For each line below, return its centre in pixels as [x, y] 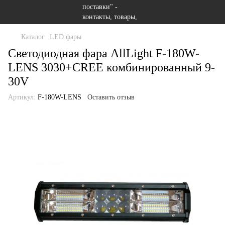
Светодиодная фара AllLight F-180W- [104, 53]
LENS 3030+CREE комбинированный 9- [111, 67]
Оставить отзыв [111, 97]
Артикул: [22, 97]
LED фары [66, 37]
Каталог [33, 37]
